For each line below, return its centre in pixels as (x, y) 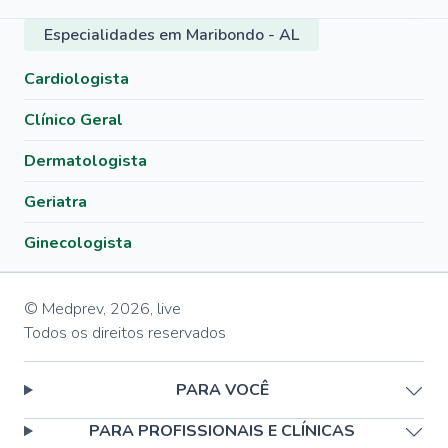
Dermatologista (85, 161)
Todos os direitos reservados (125, 333)
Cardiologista (76, 79)
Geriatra (55, 202)
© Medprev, (65, 309)
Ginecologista (78, 243)
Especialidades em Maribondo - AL (171, 35)
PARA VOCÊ (222, 390)
